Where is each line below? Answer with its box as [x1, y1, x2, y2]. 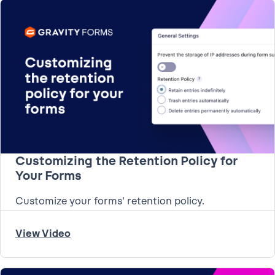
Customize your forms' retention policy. [15, 195, 204, 207]
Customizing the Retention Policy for [15, 153, 238, 168]
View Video [15, 227, 71, 239]
